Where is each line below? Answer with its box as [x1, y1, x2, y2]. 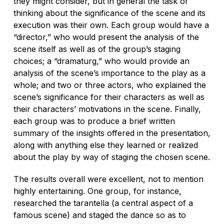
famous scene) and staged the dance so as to [13, 209, 186, 220]
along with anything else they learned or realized [13, 139, 198, 150]
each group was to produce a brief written [13, 115, 175, 126]
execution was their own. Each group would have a [13, 19, 209, 30]
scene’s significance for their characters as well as [13, 91, 204, 102]
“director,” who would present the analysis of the [13, 31, 199, 42]
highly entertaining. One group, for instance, [13, 185, 181, 196]
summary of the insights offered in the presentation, [13, 127, 210, 138]
